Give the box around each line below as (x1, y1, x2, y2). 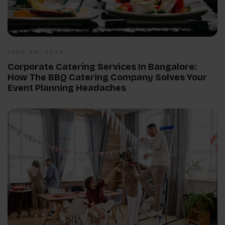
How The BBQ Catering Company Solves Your (8, 71, 207, 83)
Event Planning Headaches (8, 82, 126, 93)
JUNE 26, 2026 (8, 48, 65, 55)
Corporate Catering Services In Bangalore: (8, 61, 197, 72)
